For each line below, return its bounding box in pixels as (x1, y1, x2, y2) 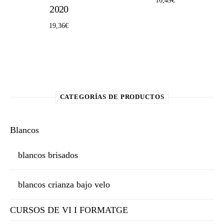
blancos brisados (18, 150, 78, 160)
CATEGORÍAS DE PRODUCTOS (59, 93, 164, 101)
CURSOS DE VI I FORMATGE (10, 205, 128, 215)
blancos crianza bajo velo (18, 179, 110, 190)
